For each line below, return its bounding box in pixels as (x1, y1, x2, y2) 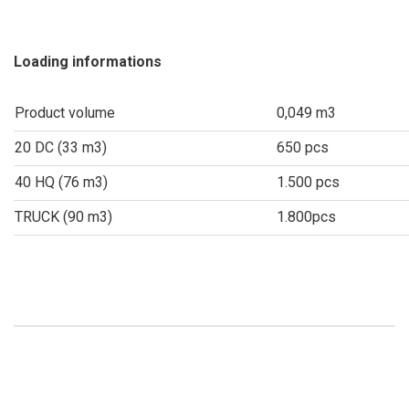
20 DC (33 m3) (15, 139, 107, 156)
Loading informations (14, 53, 162, 70)
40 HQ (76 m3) (15, 173, 108, 191)
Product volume (15, 104, 115, 121)
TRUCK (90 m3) (15, 208, 112, 225)
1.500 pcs (277, 173, 340, 191)
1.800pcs (277, 208, 336, 225)
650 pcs (277, 139, 329, 156)
